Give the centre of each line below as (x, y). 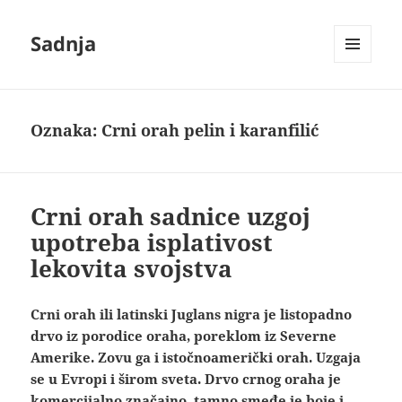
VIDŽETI (356, 100)
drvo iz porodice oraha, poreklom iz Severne (184, 336)
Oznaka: (66, 131)
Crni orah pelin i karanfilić (210, 131)
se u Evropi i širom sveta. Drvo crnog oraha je (186, 379)
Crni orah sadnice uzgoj (171, 217)
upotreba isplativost (152, 243)
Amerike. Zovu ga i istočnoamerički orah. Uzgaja (196, 358)
